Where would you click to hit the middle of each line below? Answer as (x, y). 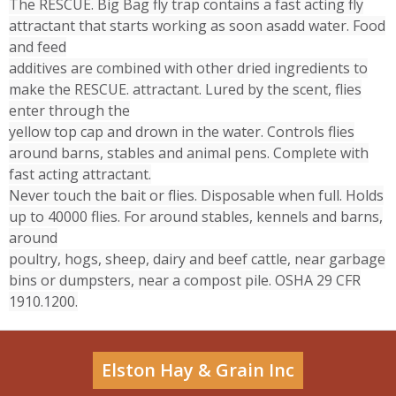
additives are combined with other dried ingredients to (188, 68)
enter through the (69, 110)
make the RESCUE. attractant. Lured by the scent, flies (185, 89)
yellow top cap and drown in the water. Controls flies (182, 131)
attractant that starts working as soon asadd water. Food (197, 25)
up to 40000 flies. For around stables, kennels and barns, (196, 216)
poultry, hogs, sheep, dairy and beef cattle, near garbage (197, 259)
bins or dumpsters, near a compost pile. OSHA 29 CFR (185, 280)
